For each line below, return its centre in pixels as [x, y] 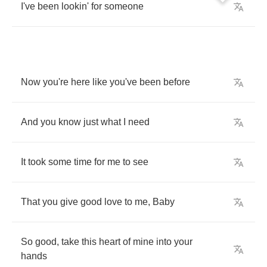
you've [123, 82]
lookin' [75, 6]
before [177, 82]
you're [56, 82]
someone [124, 6]
